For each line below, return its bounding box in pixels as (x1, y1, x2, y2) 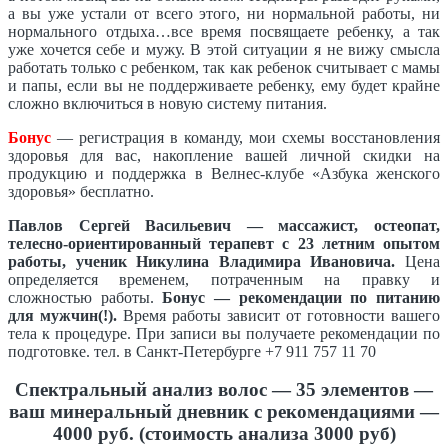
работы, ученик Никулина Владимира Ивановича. (8, 252, 396, 270)
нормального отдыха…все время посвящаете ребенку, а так (8, 22, 440, 40)
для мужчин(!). (8, 306, 117, 324)
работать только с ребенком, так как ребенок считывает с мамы (8, 58, 440, 76)
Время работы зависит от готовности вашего (117, 306, 440, 324)
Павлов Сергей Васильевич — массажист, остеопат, (8, 216, 440, 234)
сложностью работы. (8, 288, 163, 306)
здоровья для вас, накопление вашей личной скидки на (8, 146, 440, 164)
